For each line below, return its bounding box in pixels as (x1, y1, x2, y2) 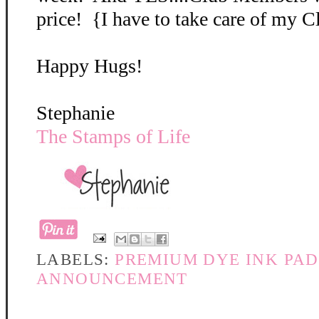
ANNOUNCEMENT (36, 269, 188, 288)
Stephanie (36, 102, 115, 124)
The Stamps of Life (36, 125, 190, 147)
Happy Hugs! (36, 55, 142, 77)
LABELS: (36, 250, 115, 268)
